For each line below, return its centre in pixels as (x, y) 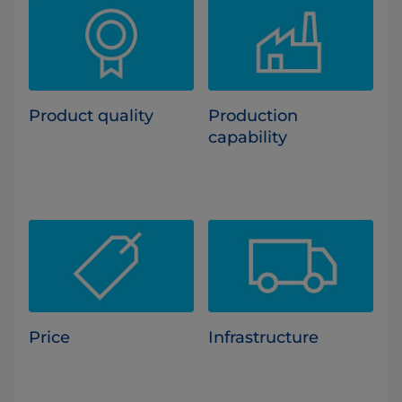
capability (248, 137)
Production (253, 115)
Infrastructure (263, 338)
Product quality (91, 115)
